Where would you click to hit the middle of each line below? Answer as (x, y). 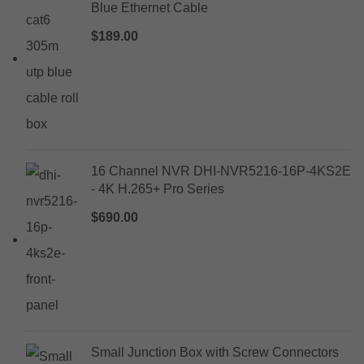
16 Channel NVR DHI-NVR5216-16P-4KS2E (221, 171)
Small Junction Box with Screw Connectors (215, 352)
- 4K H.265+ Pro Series (158, 188)
